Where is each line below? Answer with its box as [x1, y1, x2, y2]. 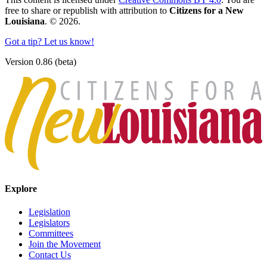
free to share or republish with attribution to [5, 5, 169, 16]
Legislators [29, 218, 70, 228]
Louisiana [5, 16, 45, 27]
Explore [5, 183, 37, 194]
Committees [29, 228, 73, 239]
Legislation [29, 207, 70, 218]
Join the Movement [29, 239, 101, 250]
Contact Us [29, 250, 71, 260]
